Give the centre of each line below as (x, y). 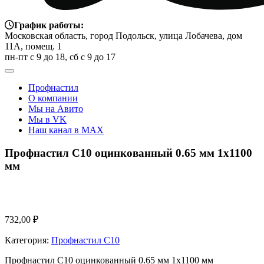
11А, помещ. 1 (33, 46)
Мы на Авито (56, 109)
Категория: (28, 240)
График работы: (49, 25)
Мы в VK (47, 119)
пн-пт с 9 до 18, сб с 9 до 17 (60, 57)
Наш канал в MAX (66, 130)
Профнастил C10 (85, 240)
